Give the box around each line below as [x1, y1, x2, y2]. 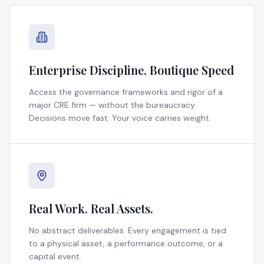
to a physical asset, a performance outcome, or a [29, 237, 223, 249]
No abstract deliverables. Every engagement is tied [29, 225, 226, 236]
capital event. [29, 250, 81, 262]
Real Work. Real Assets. [29, 200, 153, 216]
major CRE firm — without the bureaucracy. [29, 99, 196, 110]
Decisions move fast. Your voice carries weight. [29, 112, 211, 123]
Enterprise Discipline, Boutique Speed [29, 61, 234, 78]
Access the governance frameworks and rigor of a [29, 86, 223, 97]
